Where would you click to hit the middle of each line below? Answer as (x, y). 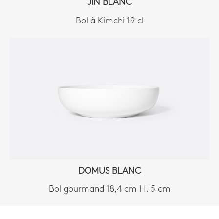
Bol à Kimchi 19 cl (109, 21)
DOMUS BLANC (109, 171)
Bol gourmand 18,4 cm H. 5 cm (109, 190)
